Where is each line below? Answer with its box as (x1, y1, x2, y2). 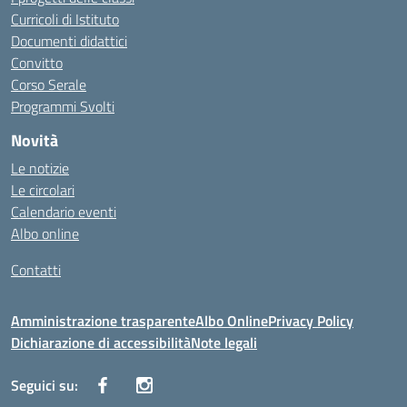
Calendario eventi (11, 201, 116, 223)
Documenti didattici (11, 30, 127, 52)
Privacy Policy (268, 310, 353, 332)
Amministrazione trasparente (11, 310, 195, 332)
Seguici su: (11, 374, 78, 396)
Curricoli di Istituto (11, 8, 119, 30)
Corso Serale (11, 74, 86, 95)
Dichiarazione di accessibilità (11, 332, 191, 353)
